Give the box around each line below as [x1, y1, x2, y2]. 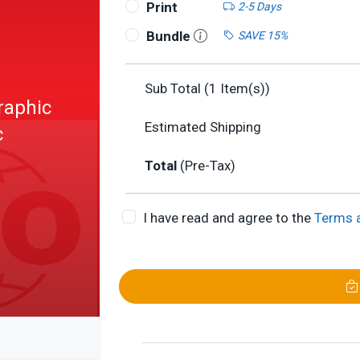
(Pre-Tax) [180, 157, 235, 174]
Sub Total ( [145, 80, 209, 96]
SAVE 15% [237, 28, 288, 42]
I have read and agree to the [142, 210, 314, 226]
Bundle [145, 28, 194, 44]
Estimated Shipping [145, 119, 261, 135]
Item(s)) [217, 80, 270, 96]
